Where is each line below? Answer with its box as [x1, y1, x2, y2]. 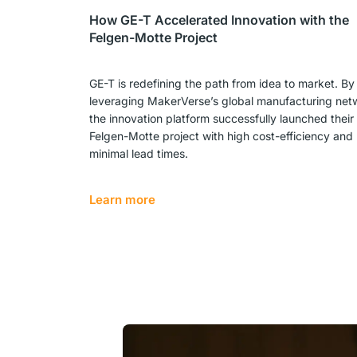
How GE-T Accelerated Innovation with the [89, 12, 349, 28]
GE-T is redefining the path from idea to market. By [89, 76, 355, 90]
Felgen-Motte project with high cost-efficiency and [89, 129, 353, 143]
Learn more [89, 192, 155, 208]
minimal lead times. [89, 147, 188, 160]
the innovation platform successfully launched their [89, 112, 354, 125]
